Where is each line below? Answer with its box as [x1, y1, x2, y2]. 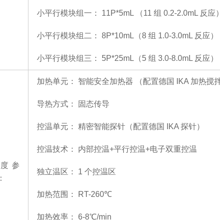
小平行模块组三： [37, 54, 100, 62]
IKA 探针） [166, 122, 204, 131]
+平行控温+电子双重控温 [110, 145, 197, 153]
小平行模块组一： [37, 9, 100, 17]
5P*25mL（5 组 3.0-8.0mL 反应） [102, 54, 218, 62]
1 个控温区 [78, 167, 116, 176]
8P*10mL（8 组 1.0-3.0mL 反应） [102, 31, 218, 40]
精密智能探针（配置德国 [78, 122, 165, 131]
